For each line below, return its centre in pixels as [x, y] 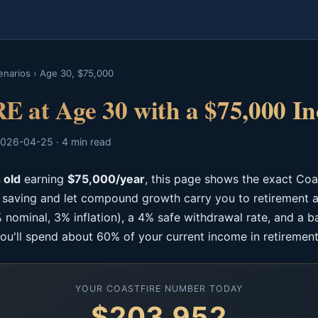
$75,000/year [106, 179]
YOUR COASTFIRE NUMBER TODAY [159, 289]
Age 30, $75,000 [77, 73]
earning [44, 179]
